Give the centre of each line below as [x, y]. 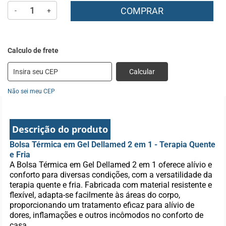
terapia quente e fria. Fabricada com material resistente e [111, 185]
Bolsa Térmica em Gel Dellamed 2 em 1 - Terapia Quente [113, 145]
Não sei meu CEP [31, 91]
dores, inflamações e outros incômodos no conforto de [107, 215]
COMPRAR [142, 11]
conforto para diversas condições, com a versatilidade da [111, 175]
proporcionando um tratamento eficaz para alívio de [102, 205]
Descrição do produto [60, 129]
